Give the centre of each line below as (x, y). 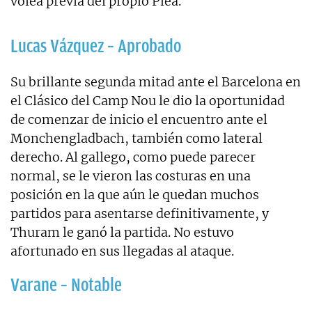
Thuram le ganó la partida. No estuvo (122, 232)
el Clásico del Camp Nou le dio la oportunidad (148, 100)
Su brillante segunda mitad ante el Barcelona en (156, 81)
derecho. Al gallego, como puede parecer (133, 157)
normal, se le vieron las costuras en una (131, 175)
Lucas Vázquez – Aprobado (96, 46)
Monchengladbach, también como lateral (136, 138)
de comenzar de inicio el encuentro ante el (139, 119)
